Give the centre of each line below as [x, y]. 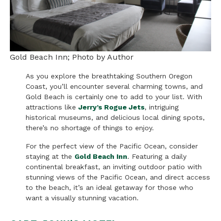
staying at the [50, 156]
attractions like [52, 107]
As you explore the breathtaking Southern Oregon [109, 76]
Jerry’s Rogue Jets [111, 107]
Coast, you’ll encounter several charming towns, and [114, 86]
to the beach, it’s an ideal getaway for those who [110, 187]
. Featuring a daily [157, 156]
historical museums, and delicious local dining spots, [115, 117]
